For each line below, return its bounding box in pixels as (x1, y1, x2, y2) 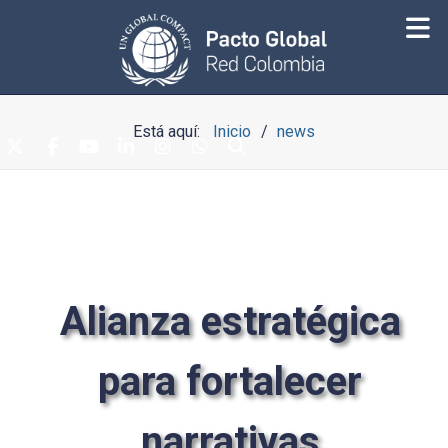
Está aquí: (132, 122, 208, 141)
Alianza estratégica (59, 298, 401, 345)
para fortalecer (98, 358, 362, 405)
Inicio (212, 122, 251, 141)
